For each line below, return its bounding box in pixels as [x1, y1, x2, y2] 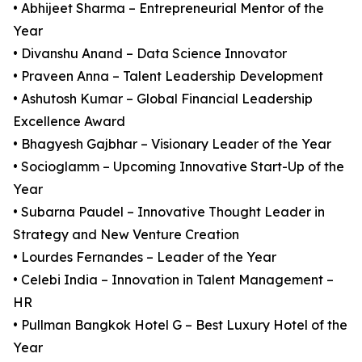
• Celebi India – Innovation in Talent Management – [13, 271, 334, 288]
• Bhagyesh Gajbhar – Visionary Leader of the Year [13, 136, 331, 152]
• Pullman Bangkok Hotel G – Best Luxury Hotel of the [13, 317, 347, 333]
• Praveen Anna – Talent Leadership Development [13, 68, 323, 84]
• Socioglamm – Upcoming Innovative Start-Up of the [13, 158, 344, 175]
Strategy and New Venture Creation [13, 226, 239, 242]
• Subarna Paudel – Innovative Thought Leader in [13, 204, 325, 220]
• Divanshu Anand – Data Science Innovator [13, 45, 287, 61]
